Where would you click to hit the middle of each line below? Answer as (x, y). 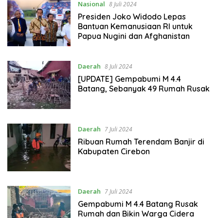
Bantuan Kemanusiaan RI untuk (135, 26)
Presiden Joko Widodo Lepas (132, 16)
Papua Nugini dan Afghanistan (134, 36)
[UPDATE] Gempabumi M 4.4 (129, 79)
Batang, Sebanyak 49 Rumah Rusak (144, 89)
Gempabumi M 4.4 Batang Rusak (138, 204)
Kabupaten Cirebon (114, 151)
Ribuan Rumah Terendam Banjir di (141, 141)
